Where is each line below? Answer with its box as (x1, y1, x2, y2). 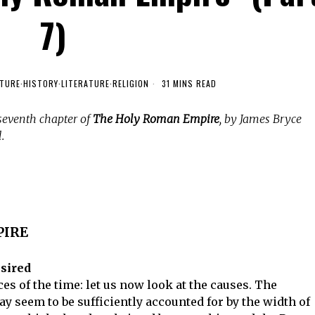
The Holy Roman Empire (93, 111, 219, 126)
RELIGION (112, 77, 149, 89)
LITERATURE (61, 77, 110, 89)
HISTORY (23, 77, 58, 89)
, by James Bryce (219, 111, 302, 126)
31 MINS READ (159, 77, 217, 89)
